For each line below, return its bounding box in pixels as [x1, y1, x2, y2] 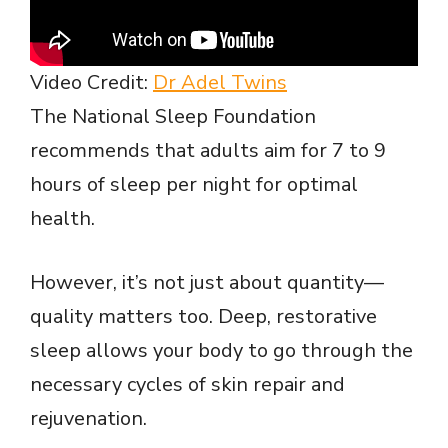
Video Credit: [30, 68, 153, 96]
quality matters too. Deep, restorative [30, 302, 377, 330]
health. [30, 204, 95, 232]
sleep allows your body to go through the [30, 336, 413, 364]
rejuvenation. [30, 404, 147, 432]
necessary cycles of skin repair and [30, 370, 345, 398]
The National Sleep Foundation [30, 102, 316, 130]
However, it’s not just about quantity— [30, 268, 384, 296]
